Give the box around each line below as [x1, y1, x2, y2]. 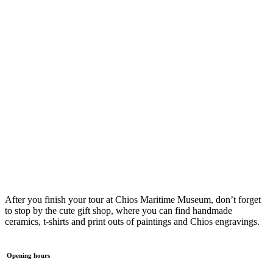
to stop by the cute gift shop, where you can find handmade [5, 205, 232, 216]
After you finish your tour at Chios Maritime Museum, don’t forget [5, 194, 261, 205]
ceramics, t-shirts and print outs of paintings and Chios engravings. [5, 216, 260, 227]
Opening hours [7, 252, 50, 259]
